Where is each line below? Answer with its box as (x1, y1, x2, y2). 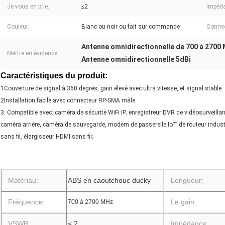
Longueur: (171, 176, 203, 185)
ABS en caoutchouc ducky (68, 176, 151, 185)
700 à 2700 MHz (68, 198, 113, 206)
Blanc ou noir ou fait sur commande (81, 23, 180, 31)
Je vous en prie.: (7, 3, 51, 11)
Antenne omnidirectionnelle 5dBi (81, 55, 191, 64)
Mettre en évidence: (7, 50, 59, 57)
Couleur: (7, 23, 30, 31)
